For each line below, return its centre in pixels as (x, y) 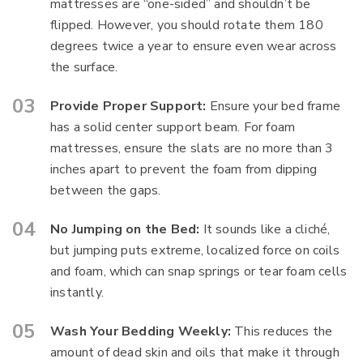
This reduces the (282, 331)
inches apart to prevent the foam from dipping (184, 169)
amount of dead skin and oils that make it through (195, 352)
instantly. (77, 293)
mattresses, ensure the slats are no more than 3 (192, 148)
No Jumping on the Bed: (125, 229)
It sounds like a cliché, (265, 229)
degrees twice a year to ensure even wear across (194, 46)
